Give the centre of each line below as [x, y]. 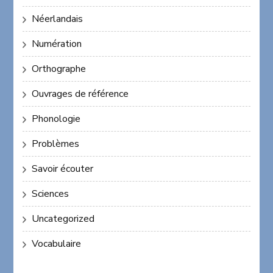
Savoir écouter [63, 168]
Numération [57, 44]
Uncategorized [63, 218]
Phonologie [56, 119]
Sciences [51, 193]
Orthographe [59, 69]
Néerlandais [58, 19]
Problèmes [56, 144]
